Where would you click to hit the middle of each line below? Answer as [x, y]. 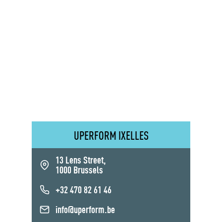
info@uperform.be [85, 210]
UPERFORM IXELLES [111, 137]
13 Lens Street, [81, 161]
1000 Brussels [79, 171]
